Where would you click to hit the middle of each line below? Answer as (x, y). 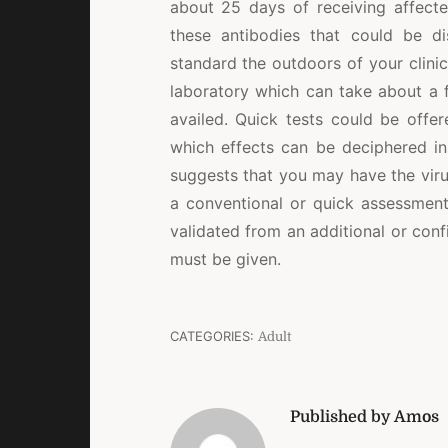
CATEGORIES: (213, 336)
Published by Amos (364, 416)
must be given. (225, 259)
